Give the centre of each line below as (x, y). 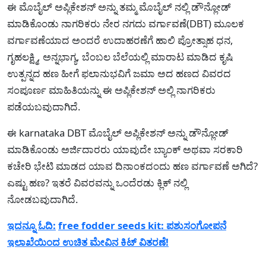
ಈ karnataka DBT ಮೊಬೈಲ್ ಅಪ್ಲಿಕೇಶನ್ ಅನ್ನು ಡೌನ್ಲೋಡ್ (118, 133)
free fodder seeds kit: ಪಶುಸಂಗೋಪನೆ (142, 225)
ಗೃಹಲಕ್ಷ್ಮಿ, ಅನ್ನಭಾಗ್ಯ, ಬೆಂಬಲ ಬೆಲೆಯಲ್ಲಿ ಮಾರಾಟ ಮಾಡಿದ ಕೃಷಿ (120, 57)
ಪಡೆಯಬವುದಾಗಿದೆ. (44, 107)
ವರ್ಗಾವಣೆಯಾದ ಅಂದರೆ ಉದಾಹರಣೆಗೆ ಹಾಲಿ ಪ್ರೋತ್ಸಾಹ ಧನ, (120, 40)
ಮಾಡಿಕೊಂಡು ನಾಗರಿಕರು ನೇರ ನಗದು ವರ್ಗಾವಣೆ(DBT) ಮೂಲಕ (126, 23)
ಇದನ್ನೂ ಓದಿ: (31, 225)
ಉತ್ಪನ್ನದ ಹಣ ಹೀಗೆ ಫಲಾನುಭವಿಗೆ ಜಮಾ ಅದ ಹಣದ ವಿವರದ (119, 73)
